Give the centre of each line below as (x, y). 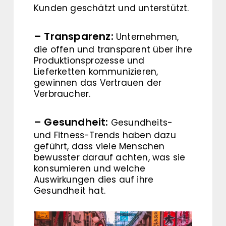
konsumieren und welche (90, 169)
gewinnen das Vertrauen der (98, 83)
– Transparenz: (74, 37)
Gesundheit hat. (70, 191)
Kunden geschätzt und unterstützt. (111, 8)
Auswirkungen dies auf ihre (94, 180)
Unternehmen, (146, 37)
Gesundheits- (140, 123)
